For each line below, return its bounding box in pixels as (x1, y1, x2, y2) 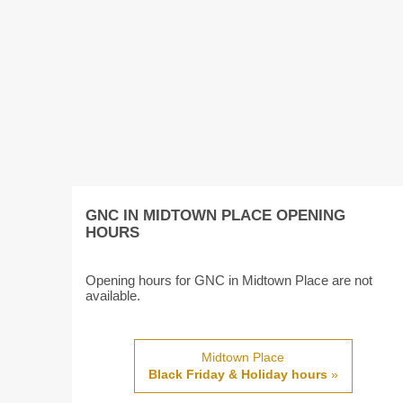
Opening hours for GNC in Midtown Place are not (85, 273, 372, 288)
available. (85, 288, 140, 303)
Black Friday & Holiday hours (148, 367, 327, 381)
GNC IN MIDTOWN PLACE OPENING (85, 207, 345, 224)
